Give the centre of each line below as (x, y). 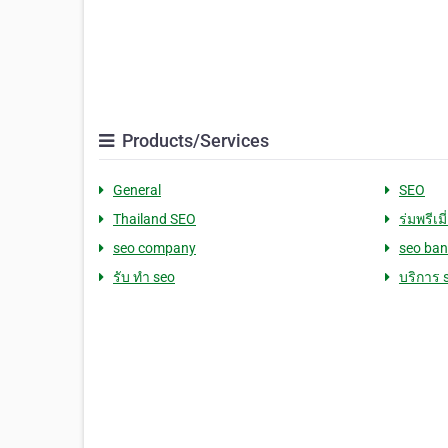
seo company (154, 248)
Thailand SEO (154, 219)
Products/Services (193, 141)
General (137, 190)
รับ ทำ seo (144, 277)
